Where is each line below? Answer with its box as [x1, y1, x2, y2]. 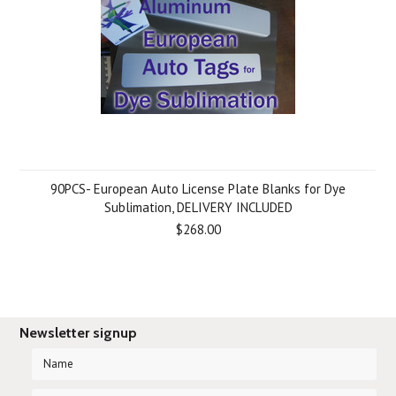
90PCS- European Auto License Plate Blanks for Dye [50, 180, 346, 197]
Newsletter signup [19, 324, 138, 341]
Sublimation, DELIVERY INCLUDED [103, 199, 293, 216]
